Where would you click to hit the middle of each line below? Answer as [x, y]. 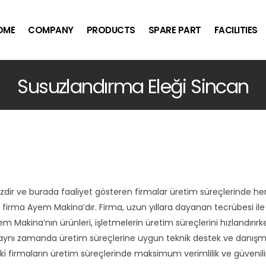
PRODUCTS [111, 30]
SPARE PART [175, 30]
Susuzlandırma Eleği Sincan [133, 86]
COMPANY [51, 30]
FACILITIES [236, 30]
